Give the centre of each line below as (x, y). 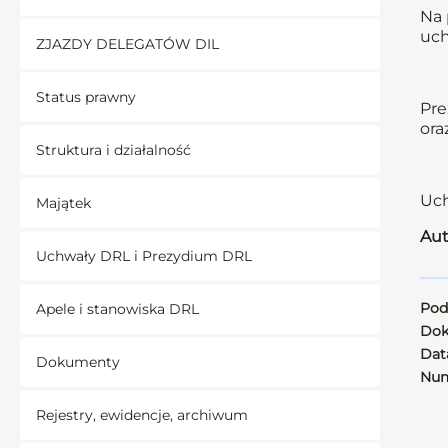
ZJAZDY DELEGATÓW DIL (127, 44)
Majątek (63, 203)
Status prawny (86, 97)
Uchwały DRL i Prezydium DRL (144, 256)
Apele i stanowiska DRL (117, 309)
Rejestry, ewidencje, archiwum (142, 415)
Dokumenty (78, 362)
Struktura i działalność (113, 150)
